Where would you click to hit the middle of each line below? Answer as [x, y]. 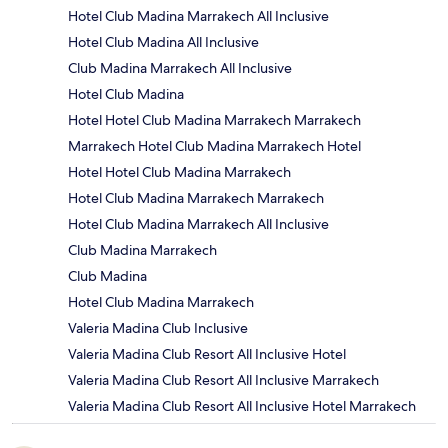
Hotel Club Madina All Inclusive [163, 42]
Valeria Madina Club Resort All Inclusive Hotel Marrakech [242, 406]
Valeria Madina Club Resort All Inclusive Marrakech [223, 380]
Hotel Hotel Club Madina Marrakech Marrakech [214, 120]
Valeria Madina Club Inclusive [158, 328]
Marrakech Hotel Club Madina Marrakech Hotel [214, 146]
